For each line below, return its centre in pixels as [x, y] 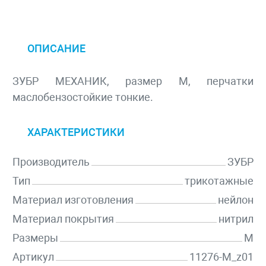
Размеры [35, 238]
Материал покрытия [63, 219]
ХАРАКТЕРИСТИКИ [76, 132]
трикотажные [219, 181]
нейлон [236, 200]
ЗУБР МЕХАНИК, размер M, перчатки [133, 81]
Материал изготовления [73, 200]
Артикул [33, 257]
